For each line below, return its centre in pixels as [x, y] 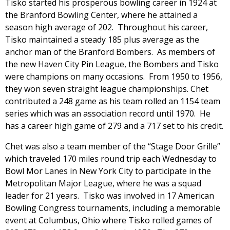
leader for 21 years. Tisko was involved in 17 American [110, 195]
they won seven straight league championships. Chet [107, 89]
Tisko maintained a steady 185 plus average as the [102, 39]
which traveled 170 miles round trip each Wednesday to [111, 158]
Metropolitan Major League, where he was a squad [103, 183]
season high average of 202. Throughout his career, [107, 27]
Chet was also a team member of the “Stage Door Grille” [113, 146]
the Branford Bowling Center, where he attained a [101, 15]
